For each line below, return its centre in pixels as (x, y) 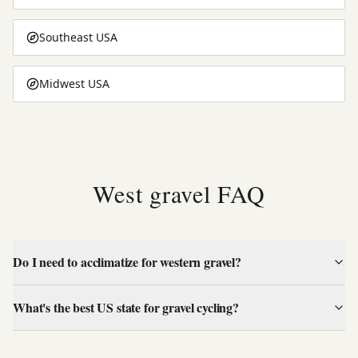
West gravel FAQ (179, 193)
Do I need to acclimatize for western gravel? (127, 261)
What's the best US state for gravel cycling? (126, 307)
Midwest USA (74, 83)
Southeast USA (78, 37)
